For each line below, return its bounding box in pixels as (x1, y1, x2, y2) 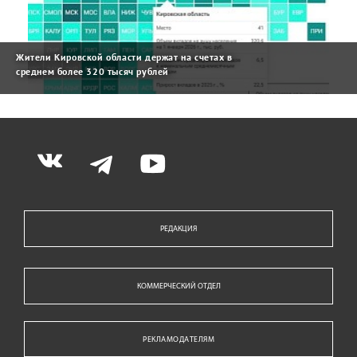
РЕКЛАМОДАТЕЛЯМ (143, 335, 214, 344)
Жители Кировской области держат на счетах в (16, 51, 233, 63)
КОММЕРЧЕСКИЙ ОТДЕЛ (136, 282, 221, 292)
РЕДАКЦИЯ (160, 225, 197, 234)
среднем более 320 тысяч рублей (16, 65, 170, 77)
